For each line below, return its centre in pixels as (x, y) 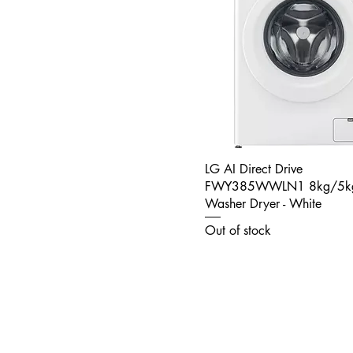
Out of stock (238, 231)
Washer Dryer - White (263, 203)
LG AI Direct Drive (254, 169)
